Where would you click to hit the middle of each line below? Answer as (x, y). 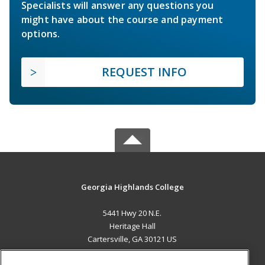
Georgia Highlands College (132, 187)
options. (41, 33)
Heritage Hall (132, 226)
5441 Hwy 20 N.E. (132, 213)
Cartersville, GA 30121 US (132, 239)
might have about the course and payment (122, 19)
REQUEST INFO (144, 72)
